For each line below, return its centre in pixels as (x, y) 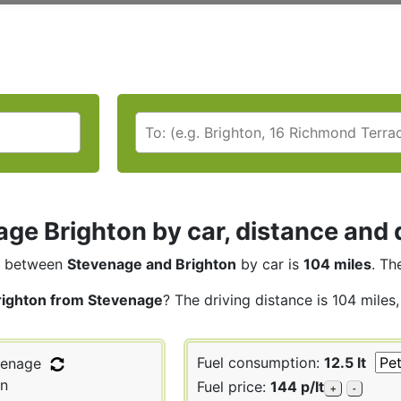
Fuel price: (234, 386)
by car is (270, 264)
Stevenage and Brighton (152, 264)
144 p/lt (297, 386)
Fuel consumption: (260, 362)
